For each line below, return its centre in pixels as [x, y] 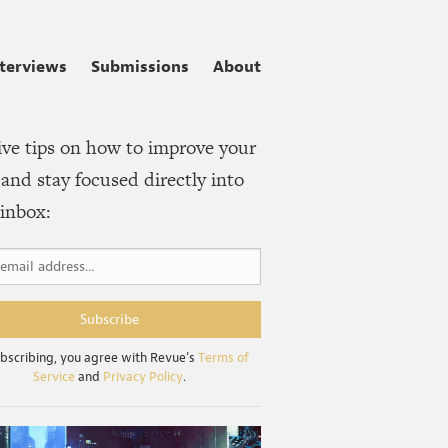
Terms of [224, 357]
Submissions [140, 66]
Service [53, 376]
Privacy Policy [142, 376]
